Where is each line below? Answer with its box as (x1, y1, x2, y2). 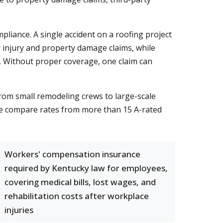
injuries (4, 204, 33, 216)
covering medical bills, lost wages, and (4, 176, 156, 188)
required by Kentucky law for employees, (4, 162, 168, 174)
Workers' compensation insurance (4, 148, 140, 160)
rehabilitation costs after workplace (4, 190, 149, 202)
